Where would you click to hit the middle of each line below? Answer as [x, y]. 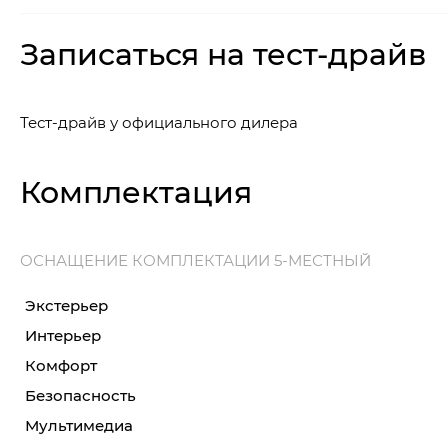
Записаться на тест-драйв [223, 53]
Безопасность [80, 395]
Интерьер [63, 335]
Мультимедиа [79, 425]
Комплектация [136, 191]
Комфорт [61, 365]
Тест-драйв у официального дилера [159, 122]
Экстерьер [66, 305]
